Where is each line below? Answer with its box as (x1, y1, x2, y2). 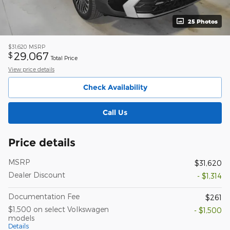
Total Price (51, 54, 78, 61)
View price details (8, 65, 54, 72)
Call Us (103, 108, 127, 118)
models (8, 213, 34, 222)
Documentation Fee (8, 191, 80, 201)
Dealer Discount (8, 170, 65, 179)
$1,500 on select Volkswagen (8, 204, 109, 214)
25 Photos (188, 17, 218, 25)
